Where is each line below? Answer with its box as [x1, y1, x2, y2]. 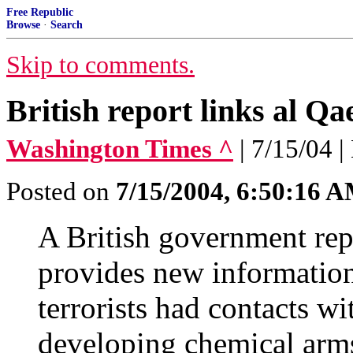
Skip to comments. [6, 51, 195, 79]
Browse [6, 19, 40, 31]
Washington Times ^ [6, 135, 233, 163]
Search [50, 19, 83, 31]
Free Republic [6, 6, 73, 18]
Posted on [6, 177, 116, 206]
